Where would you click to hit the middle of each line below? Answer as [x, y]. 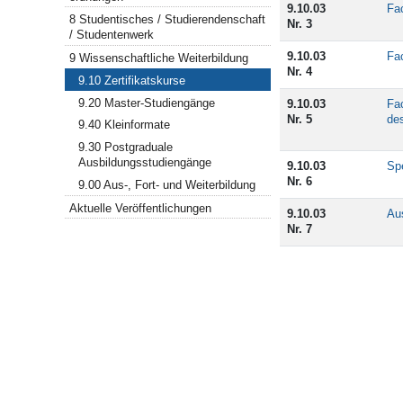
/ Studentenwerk [112, 35]
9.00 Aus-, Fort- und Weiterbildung [167, 184]
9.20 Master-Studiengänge [147, 103]
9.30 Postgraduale [126, 148]
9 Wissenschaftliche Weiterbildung [159, 58]
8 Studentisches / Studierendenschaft [168, 20]
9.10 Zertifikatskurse [132, 81]
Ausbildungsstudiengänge [145, 163]
